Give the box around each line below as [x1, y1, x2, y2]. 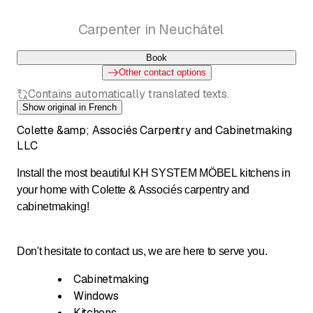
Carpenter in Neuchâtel [78, 20, 224, 38]
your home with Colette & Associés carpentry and [17, 183, 249, 196]
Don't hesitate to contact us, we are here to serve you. [17, 245, 268, 257]
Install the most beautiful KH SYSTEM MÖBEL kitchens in [17, 166, 291, 179]
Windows [73, 288, 119, 303]
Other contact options [118, 66, 206, 78]
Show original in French [22, 101, 117, 112]
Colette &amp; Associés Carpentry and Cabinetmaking [17, 122, 292, 138]
